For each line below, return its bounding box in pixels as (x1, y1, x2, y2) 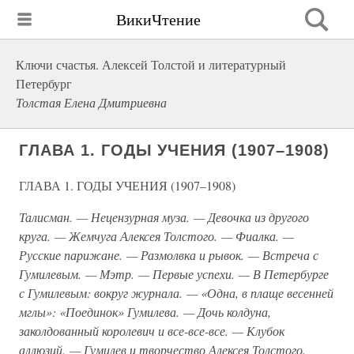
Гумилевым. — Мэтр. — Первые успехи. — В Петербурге (19, 265, 329, 282)
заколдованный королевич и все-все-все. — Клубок (19, 322, 284, 339)
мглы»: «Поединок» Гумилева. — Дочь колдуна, (19, 303, 271, 320)
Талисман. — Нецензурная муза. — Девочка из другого (19, 209, 309, 225)
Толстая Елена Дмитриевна (16, 94, 167, 111)
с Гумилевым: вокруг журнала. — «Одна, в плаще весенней (19, 284, 333, 301)
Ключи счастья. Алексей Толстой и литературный (16, 56, 286, 73)
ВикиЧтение (116, 8, 201, 30)
